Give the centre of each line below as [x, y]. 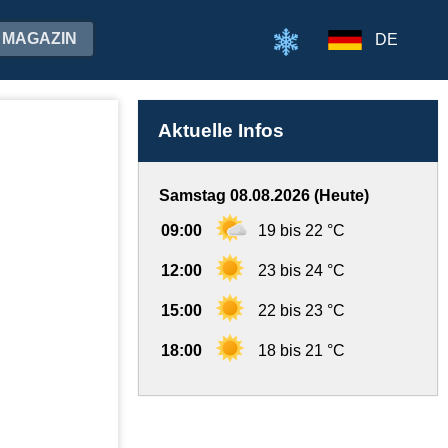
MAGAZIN [39, 38]
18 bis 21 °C [301, 350]
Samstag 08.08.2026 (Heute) [264, 195]
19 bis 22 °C [301, 230]
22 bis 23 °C [301, 310]
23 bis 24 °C [301, 270]
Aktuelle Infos [221, 130]
